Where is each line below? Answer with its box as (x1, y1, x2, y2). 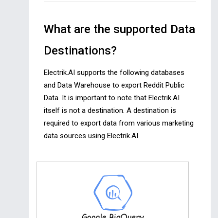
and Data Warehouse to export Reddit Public (44, 81, 184, 90)
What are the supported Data (44, 22, 195, 36)
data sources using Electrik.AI (44, 131, 138, 141)
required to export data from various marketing (44, 119, 194, 128)
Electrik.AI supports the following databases (44, 68, 184, 77)
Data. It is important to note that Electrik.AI (44, 93, 180, 103)
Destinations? (44, 44, 117, 58)
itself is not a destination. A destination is (44, 106, 176, 115)
